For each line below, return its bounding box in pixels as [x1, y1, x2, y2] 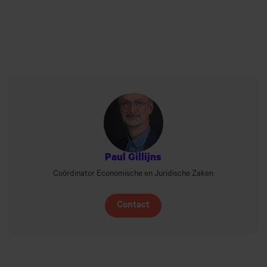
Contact [117, 201, 150, 212]
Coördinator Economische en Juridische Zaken [53, 169, 214, 179]
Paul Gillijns [105, 153, 162, 165]
